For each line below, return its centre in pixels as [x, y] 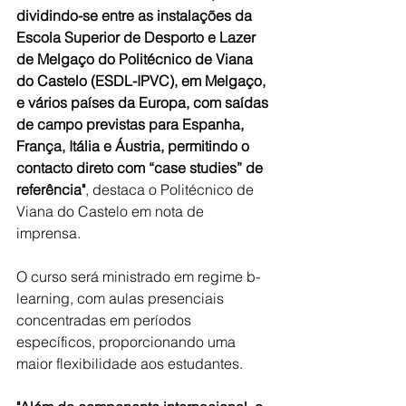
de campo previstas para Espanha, [132, 124]
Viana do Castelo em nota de [112, 211]
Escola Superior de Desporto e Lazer [138, 37]
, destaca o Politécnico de [171, 189]
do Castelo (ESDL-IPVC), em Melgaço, [143, 80]
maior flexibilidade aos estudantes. [130, 363]
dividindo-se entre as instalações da [136, 15]
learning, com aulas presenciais [122, 298]
